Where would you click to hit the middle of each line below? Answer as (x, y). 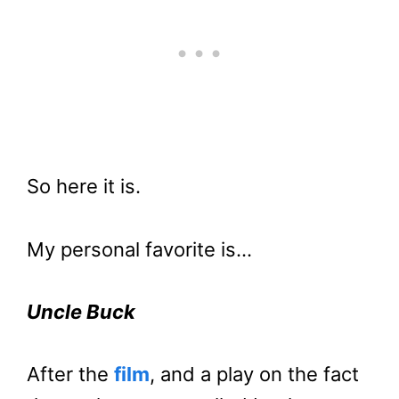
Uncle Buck (81, 311)
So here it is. (84, 187)
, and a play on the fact (254, 374)
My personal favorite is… (139, 249)
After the (70, 374)
